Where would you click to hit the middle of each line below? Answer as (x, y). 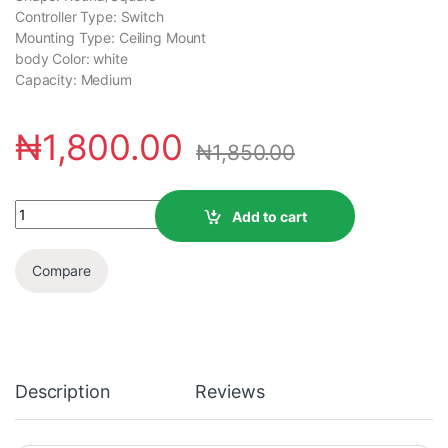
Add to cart (269, 216)
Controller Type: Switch (89, 17)
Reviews (230, 391)
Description (63, 391)
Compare (62, 271)
